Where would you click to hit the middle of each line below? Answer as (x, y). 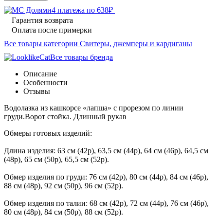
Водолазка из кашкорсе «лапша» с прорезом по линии (94, 108)
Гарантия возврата (42, 20)
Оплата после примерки (52, 30)
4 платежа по (74, 10)
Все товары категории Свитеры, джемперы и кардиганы (98, 43)
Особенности (45, 82)
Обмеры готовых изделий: (48, 133)
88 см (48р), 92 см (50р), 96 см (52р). (64, 185)
